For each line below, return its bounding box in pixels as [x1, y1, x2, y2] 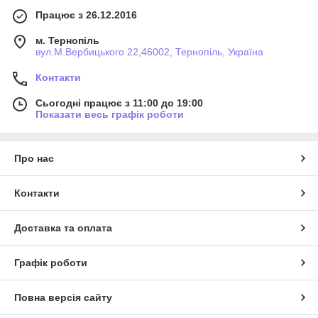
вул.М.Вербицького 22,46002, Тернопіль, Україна [35, 45, 263, 57]
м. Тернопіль [35, 34, 99, 46]
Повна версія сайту [14, 291, 112, 303]
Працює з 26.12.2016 [35, 9, 137, 21]
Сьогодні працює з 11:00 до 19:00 [35, 97, 203, 109]
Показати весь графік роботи [35, 108, 184, 120]
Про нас [14, 152, 54, 164]
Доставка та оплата [14, 221, 112, 234]
